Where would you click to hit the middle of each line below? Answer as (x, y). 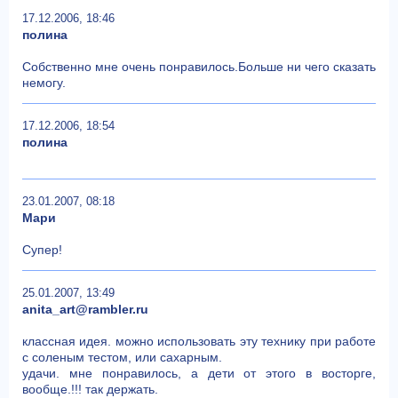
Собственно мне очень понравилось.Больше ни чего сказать (199, 66)
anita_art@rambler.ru (85, 309)
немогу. (44, 82)
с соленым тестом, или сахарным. (122, 357)
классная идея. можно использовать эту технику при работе (199, 341)
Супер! (42, 249)
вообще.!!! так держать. (90, 389)
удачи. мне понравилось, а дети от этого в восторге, (199, 373)
